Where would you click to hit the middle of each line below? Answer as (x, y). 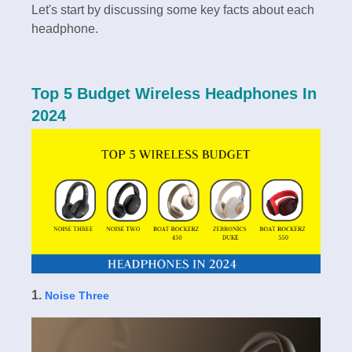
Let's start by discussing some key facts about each (173, 9)
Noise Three (77, 295)
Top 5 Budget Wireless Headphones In (174, 93)
